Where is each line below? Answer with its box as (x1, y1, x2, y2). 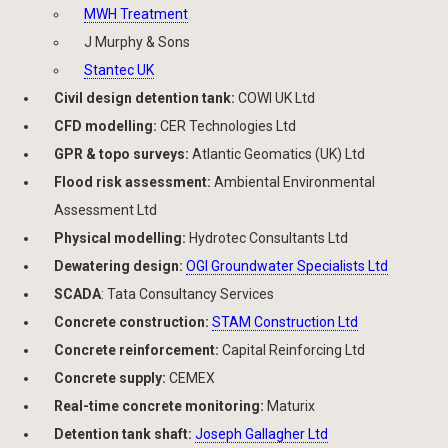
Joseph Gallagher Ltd (195, 426, 328, 443)
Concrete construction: (54, 314, 209, 331)
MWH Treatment (84, 6, 188, 23)
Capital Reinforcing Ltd (219, 342, 365, 359)
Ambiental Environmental (211, 174, 375, 191)
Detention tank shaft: (54, 426, 192, 443)
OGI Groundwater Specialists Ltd (186, 258, 388, 275)
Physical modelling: (54, 230, 189, 247)
